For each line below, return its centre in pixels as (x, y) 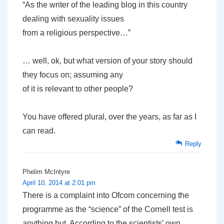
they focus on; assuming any (73, 75)
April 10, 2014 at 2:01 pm (59, 183)
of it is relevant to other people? (78, 89)
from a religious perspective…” (76, 33)
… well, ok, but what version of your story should (107, 61)
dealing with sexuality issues (73, 19)
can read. (39, 131)
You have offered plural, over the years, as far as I (109, 117)
